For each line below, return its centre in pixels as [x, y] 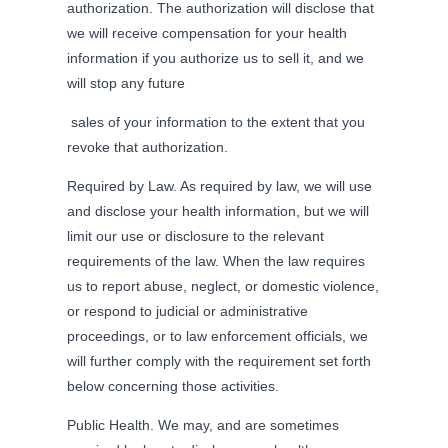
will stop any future [126, 82]
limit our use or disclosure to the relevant [196, 235]
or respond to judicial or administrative [188, 310]
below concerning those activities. [173, 385]
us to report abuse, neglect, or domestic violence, [223, 285]
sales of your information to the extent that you [216, 121]
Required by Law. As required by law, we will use [220, 185]
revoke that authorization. [148, 146]
